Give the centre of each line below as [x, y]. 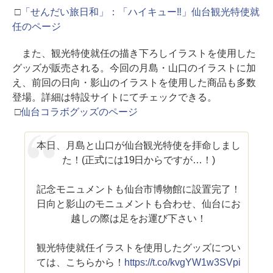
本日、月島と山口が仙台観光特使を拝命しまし [139, 145]
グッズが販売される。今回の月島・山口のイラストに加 [134, 68]
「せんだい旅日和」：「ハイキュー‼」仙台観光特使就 [140, 12]
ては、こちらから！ [81, 262]
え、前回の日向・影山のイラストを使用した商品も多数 [134, 83]
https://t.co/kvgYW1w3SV [179, 262]
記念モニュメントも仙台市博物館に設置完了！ [139, 189]
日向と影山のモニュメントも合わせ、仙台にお [139, 204]
